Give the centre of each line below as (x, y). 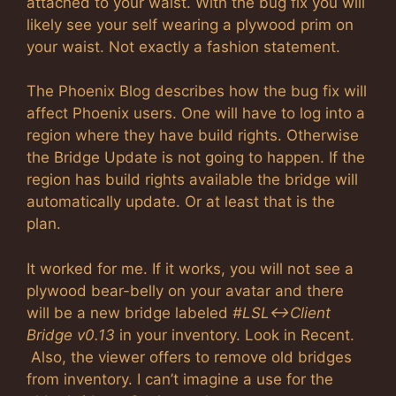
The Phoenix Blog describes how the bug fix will (197, 91)
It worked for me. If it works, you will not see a (190, 268)
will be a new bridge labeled (129, 312)
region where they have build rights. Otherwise (193, 135)
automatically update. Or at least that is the (181, 202)
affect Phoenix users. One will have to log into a (196, 113)
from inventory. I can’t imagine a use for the (180, 379)
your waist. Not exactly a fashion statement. (183, 46)
